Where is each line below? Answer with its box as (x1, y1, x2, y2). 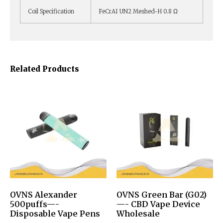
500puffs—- (10, 199, 59, 210)
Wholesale (116, 209, 160, 219)
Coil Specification (28, 7, 74, 15)
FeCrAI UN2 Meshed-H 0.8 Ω (99, 7, 178, 15)
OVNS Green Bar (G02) (116, 190, 207, 200)
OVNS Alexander (10, 190, 77, 200)
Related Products (10, 64, 79, 74)
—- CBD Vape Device (116, 199, 200, 210)
